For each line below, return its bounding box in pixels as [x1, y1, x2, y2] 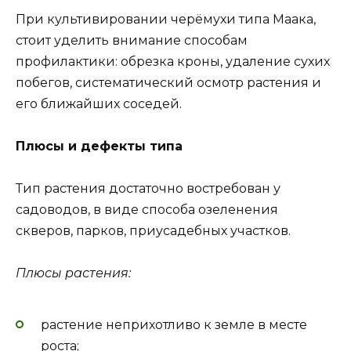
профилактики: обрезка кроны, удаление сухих [16, 53, 330, 69]
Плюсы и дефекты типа [16, 139, 183, 154]
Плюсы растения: [16, 266, 131, 281]
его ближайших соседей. [16, 96, 182, 111]
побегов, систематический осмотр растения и [16, 74, 321, 90]
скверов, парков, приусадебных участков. [16, 223, 291, 239]
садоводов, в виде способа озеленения [16, 202, 278, 218]
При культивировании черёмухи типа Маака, [16, 11, 316, 27]
